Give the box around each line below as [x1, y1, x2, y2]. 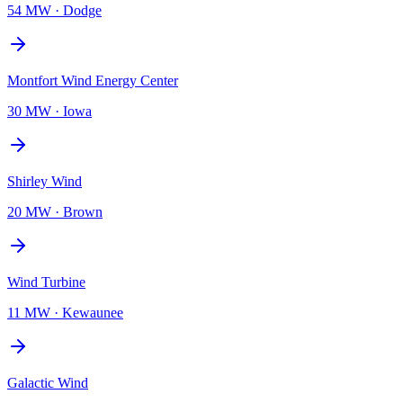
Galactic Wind [7, 374, 88, 390]
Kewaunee [62, 304, 123, 320]
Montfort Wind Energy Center [7, 72, 178, 88]
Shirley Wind [7, 173, 82, 189]
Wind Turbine [7, 273, 85, 290]
